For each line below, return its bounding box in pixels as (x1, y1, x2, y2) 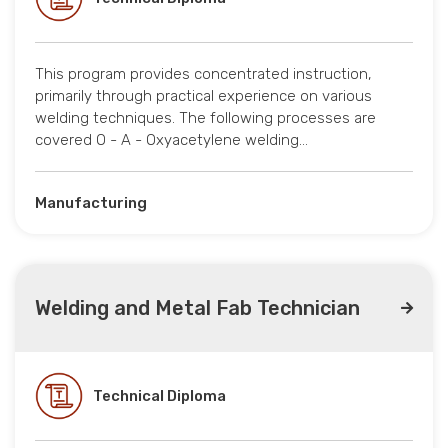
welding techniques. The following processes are (35, 109, 376, 128)
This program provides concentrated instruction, (35, 65, 372, 84)
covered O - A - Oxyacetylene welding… (35, 131, 308, 150)
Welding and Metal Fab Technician (35, 296, 360, 321)
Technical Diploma (93, 387, 226, 406)
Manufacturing (35, 194, 147, 213)
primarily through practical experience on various (35, 87, 372, 106)
